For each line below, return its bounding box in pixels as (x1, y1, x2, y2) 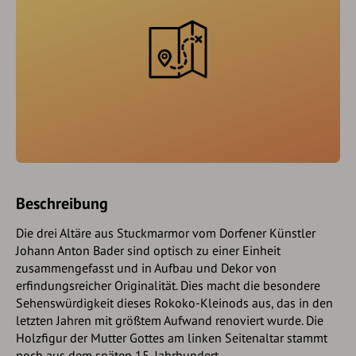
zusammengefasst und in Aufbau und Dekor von (16, 259, 277, 276)
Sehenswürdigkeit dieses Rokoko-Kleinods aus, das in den (16, 294, 333, 311)
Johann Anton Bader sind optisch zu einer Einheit (16, 242, 281, 258)
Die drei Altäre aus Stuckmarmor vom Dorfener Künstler (16, 224, 315, 241)
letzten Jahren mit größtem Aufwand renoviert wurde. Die (16, 311, 323, 328)
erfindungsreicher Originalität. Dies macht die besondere (16, 277, 320, 293)
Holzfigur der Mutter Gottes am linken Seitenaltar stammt (16, 329, 327, 346)
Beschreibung (16, 192, 108, 214)
